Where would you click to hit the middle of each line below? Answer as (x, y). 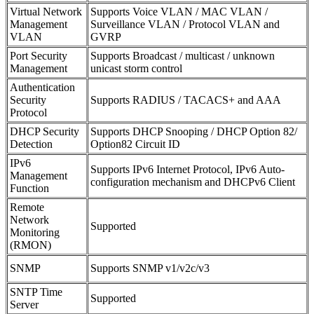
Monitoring (35, 232)
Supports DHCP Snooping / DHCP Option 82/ (194, 131)
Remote (27, 207)
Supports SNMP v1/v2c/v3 (150, 268)
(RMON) (30, 245)
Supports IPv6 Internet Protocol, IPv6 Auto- (187, 169)
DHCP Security (45, 131)
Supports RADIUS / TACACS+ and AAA (186, 100)
